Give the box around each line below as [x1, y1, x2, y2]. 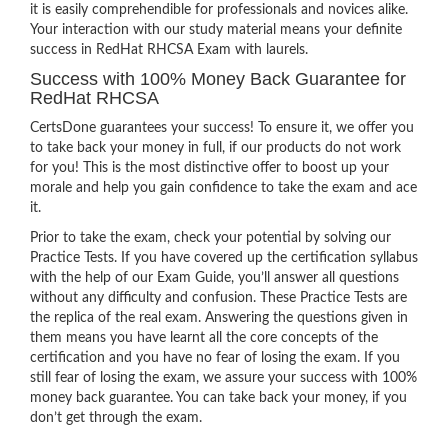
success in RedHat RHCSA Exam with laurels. [30, 43, 308, 57]
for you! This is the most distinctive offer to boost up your [30, 161, 389, 175]
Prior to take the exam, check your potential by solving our [30, 231, 391, 245]
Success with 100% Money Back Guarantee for [30, 69, 406, 89]
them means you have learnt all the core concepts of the [30, 331, 378, 345]
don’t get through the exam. [30, 411, 202, 425]
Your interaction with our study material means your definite [30, 23, 402, 37]
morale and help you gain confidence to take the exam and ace [30, 181, 417, 195]
